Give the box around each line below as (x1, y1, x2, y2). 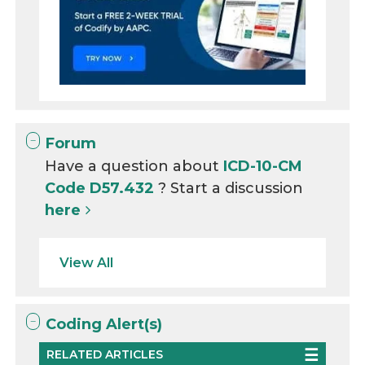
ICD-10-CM (223, 156, 303, 175)
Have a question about (45, 156, 224, 175)
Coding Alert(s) (46, 314, 163, 333)
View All (59, 254, 114, 270)
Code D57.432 (45, 178, 159, 197)
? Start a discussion (158, 178, 304, 197)
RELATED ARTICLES (46, 346, 164, 362)
